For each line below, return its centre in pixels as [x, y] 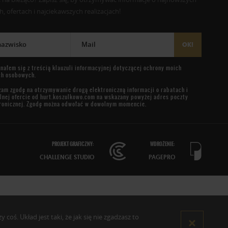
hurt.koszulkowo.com [67, 97]
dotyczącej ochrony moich [146, 68]
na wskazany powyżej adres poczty [141, 97]
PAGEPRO [162, 158]
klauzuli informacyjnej [82, 68]
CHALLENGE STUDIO [67, 158]
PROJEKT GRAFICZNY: [73, 144]
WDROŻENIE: [162, 144]
